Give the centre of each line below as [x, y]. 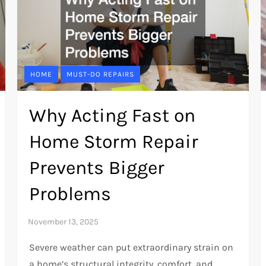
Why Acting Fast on [113, 115]
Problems [70, 194]
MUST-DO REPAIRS [101, 74]
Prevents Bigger [97, 167]
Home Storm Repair [114, 141]
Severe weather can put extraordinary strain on [132, 247]
